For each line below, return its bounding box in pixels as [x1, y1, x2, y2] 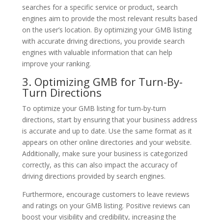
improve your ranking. [22, 58, 91, 68]
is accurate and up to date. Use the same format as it [22, 126, 192, 136]
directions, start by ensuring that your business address [22, 114, 197, 124]
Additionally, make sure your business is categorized [22, 148, 188, 158]
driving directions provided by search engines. [22, 171, 165, 181]
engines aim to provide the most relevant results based [22, 13, 197, 23]
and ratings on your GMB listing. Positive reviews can [22, 200, 190, 210]
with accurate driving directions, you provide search [22, 36, 185, 46]
